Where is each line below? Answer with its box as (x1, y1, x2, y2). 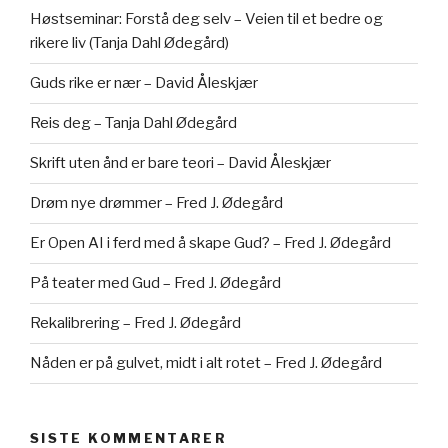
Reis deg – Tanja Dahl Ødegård (30, 114, 237, 133)
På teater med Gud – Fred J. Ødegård (30, 274, 281, 293)
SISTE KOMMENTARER (30, 429, 228, 446)
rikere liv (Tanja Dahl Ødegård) (30, 34, 229, 53)
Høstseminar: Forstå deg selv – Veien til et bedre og (30, 10, 383, 29)
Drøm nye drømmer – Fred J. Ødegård (30, 194, 283, 213)
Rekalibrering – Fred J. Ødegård (30, 314, 241, 333)
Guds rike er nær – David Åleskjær (30, 74, 258, 93)
